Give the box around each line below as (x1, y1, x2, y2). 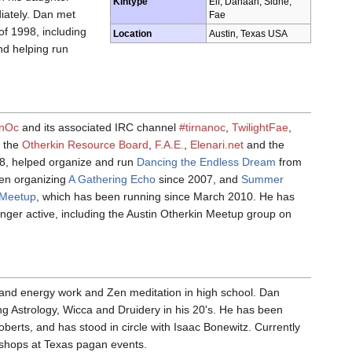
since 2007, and (156, 173, 241, 186)
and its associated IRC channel (19, 121, 179, 134)
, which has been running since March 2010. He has (36, 190, 295, 203)
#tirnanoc (179, 121, 225, 134)
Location (113, 27, 152, 38)
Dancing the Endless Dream (137, 156, 276, 169)
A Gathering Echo (68, 173, 156, 186)
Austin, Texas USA (209, 27, 288, 38)
